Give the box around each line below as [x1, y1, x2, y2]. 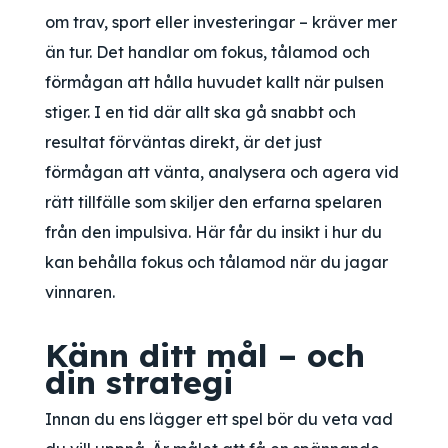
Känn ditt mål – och [45, 335, 365, 375]
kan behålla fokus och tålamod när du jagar [45, 252, 388, 272]
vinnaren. [45, 282, 115, 302]
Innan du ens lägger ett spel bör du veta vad [45, 409, 393, 429]
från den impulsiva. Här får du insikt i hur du [45, 222, 382, 242]
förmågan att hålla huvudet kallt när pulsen [45, 72, 384, 92]
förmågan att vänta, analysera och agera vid [45, 162, 399, 182]
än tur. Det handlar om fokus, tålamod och [45, 42, 370, 62]
